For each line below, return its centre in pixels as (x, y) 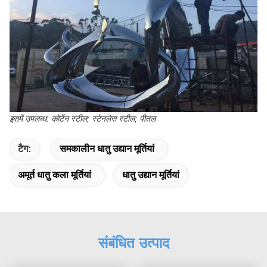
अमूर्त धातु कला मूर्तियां (55, 175)
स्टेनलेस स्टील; (114, 118)
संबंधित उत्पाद (133, 243)
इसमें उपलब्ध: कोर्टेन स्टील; (49, 118)
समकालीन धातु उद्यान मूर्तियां (107, 148)
